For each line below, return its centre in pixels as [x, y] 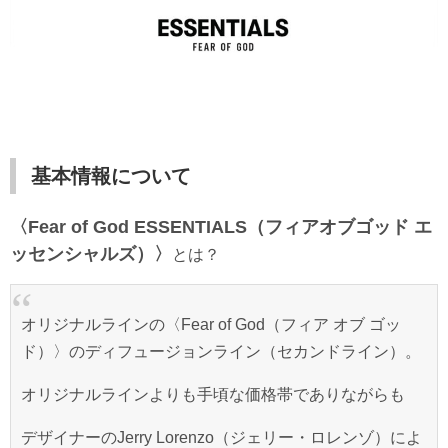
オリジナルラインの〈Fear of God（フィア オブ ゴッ [211, 324]
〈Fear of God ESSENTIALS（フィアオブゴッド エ [221, 226]
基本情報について [111, 175]
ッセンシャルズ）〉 [91, 253]
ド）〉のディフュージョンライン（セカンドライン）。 [221, 351]
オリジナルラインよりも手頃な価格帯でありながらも [213, 394]
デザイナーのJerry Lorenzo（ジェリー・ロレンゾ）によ [221, 437]
